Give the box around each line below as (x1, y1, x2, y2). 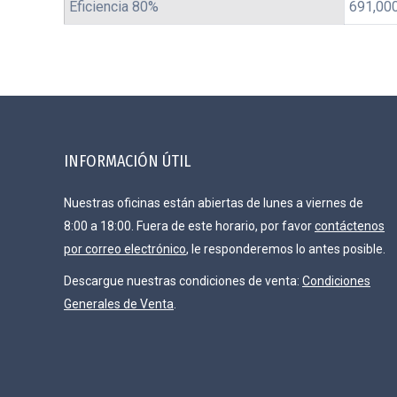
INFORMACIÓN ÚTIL (64, 152, 191, 171)
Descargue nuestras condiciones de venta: (64, 274, 302, 288)
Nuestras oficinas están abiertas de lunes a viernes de (64, 196, 363, 210)
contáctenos (315, 219, 385, 233)
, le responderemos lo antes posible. (186, 242, 385, 256)
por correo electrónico (64, 242, 186, 256)
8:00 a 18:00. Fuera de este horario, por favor (64, 219, 315, 233)
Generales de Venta (64, 297, 174, 311)
